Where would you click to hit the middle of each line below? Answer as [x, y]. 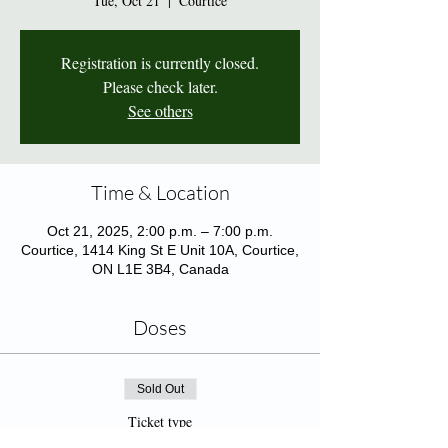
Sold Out [160, 389]
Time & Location [160, 192]
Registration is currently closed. [160, 62]
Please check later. [160, 86]
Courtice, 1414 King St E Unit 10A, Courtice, [160, 250]
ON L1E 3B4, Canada [160, 269]
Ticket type [160, 421]
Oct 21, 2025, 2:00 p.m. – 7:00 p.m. [160, 231]
